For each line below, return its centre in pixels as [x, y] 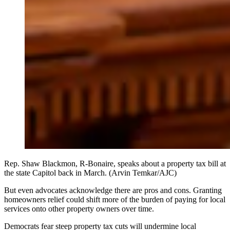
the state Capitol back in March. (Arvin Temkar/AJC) [90, 172]
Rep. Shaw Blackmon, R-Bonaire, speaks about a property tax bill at [115, 163]
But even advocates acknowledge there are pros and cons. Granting [113, 190]
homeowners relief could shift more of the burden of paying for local [115, 199]
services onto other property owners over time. [79, 208]
